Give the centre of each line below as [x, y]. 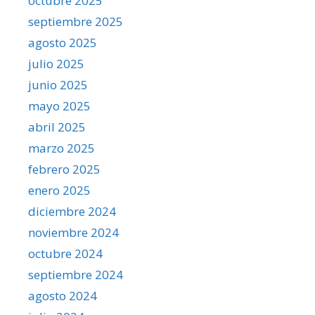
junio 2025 [58, 84]
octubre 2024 [65, 253]
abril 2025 [57, 127]
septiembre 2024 [76, 274]
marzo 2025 [62, 148]
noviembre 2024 [73, 232]
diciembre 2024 [72, 211]
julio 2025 [56, 63]
